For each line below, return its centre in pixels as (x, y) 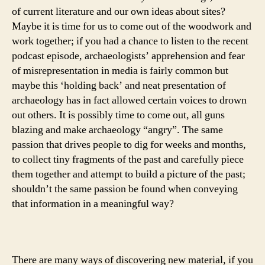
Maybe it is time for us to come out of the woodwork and (132, 27)
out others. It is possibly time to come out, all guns (118, 115)
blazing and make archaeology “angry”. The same (117, 130)
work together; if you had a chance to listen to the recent (130, 41)
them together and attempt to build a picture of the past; (129, 174)
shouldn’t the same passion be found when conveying (125, 189)
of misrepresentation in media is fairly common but (120, 71)
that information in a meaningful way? (93, 204)
